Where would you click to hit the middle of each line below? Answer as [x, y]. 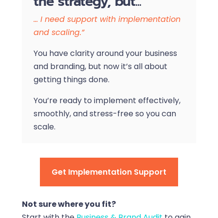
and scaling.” [59, 33]
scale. [44, 127]
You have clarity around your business [105, 54]
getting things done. [71, 80]
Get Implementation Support [109, 172]
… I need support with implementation [107, 19]
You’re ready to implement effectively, [107, 101]
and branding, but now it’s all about [100, 67]
